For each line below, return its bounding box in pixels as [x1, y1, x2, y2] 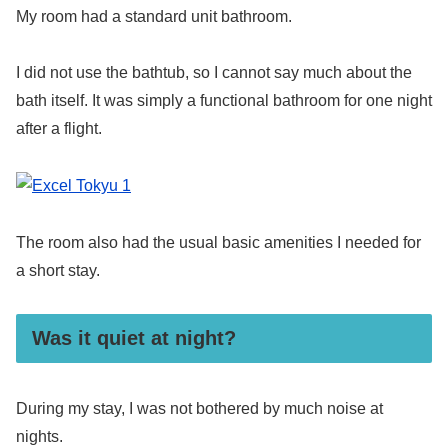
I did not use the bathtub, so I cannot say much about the [16, 64, 412, 82]
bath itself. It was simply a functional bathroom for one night [16, 92, 432, 110]
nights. [16, 428, 63, 446]
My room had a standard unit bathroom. [16, 7, 292, 25]
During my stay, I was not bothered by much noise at [16, 400, 383, 418]
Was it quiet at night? [32, 326, 236, 349]
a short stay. [16, 262, 100, 280]
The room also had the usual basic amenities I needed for [16, 234, 421, 252]
